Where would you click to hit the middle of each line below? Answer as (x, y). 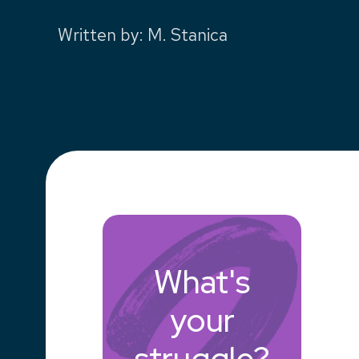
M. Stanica (188, 35)
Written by (98, 35)
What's (202, 282)
